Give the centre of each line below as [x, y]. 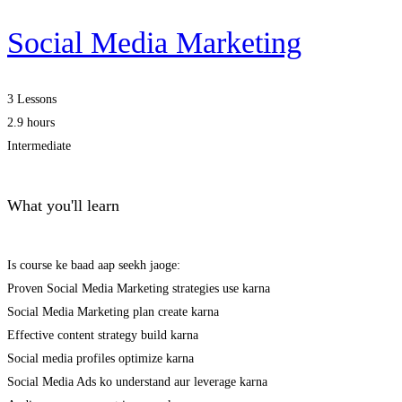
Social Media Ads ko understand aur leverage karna [137, 382]
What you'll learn [63, 206]
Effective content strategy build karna [103, 336]
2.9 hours [31, 123]
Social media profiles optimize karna [100, 359]
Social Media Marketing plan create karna [113, 312]
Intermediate [39, 146]
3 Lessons [32, 100]
